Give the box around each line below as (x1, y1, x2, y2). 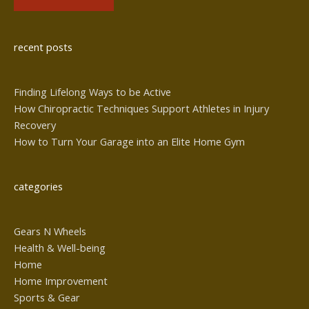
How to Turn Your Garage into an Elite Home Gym (14, 134, 245, 149)
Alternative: (14, 24, 66, 38)
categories (14, 179, 63, 194)
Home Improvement (14, 273, 108, 288)
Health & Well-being (14, 240, 106, 255)
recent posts (14, 40, 72, 54)
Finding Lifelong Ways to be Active (14, 85, 171, 99)
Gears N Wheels (14, 223, 86, 238)
